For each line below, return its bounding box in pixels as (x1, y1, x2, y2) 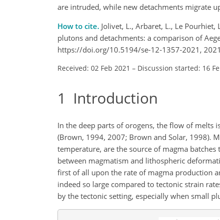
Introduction (66, 87, 158, 108)
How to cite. (57, 21, 101, 31)
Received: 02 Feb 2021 (57, 63, 130, 73)
